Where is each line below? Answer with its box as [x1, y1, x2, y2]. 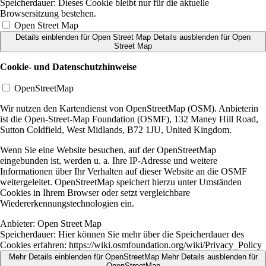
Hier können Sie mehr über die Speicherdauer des [56, 229, 244, 239]
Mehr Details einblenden [8, 252, 91, 261]
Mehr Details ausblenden [161, 252, 246, 261]
